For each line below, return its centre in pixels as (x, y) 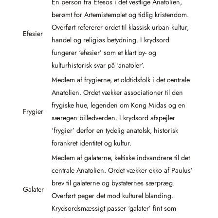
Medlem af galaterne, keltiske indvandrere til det (121, 158)
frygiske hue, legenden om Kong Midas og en (118, 105)
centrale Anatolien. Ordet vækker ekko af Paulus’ (122, 170)
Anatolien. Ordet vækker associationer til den (117, 92)
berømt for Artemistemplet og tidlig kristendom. (120, 15)
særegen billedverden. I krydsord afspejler (113, 118)
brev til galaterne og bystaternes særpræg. (113, 183)
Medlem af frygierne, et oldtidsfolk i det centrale (121, 80)
